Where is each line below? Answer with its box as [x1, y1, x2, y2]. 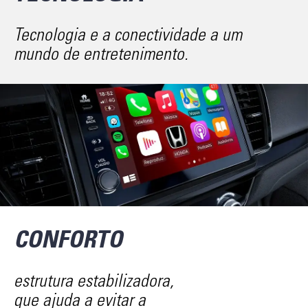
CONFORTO [14, 224, 122, 254]
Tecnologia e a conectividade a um [14, 23, 242, 46]
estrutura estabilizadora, [14, 269, 174, 292]
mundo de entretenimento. [14, 43, 188, 65]
